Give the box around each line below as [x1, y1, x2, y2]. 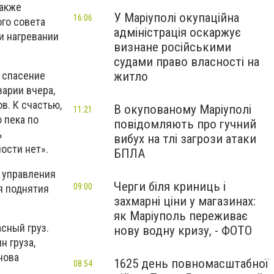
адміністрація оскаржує [114, 25, 241, 40]
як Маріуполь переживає [114, 209, 248, 223]
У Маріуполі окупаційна [114, 10, 239, 25]
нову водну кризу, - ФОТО [114, 223, 252, 238]
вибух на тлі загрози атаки [114, 131, 256, 146]
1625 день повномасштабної [114, 256, 268, 271]
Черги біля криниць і [114, 179, 226, 194]
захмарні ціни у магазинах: [114, 194, 256, 209]
